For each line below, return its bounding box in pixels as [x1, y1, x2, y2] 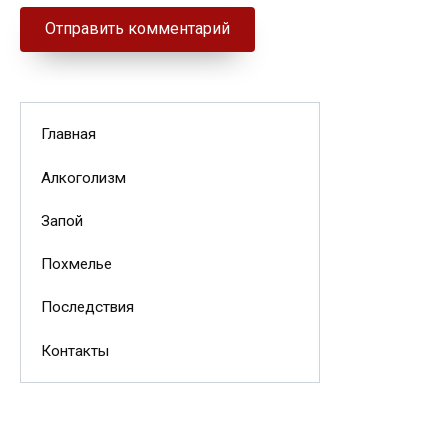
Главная [40, 125, 96, 144]
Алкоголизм [40, 168, 126, 187]
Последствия [40, 298, 134, 317]
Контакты [40, 341, 109, 360]
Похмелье [40, 255, 112, 274]
